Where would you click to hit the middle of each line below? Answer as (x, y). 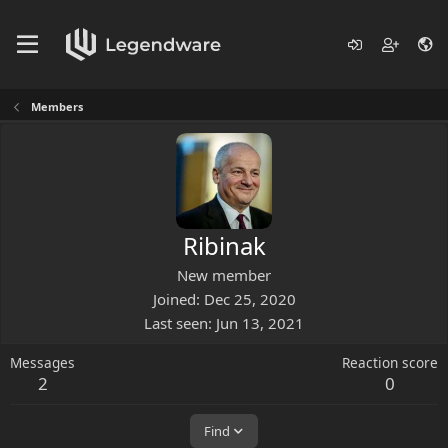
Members (56, 106)
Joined (174, 299)
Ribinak (224, 245)
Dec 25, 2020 (249, 299)
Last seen (176, 323)
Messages (42, 362)
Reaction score (390, 362)
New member (224, 275)
